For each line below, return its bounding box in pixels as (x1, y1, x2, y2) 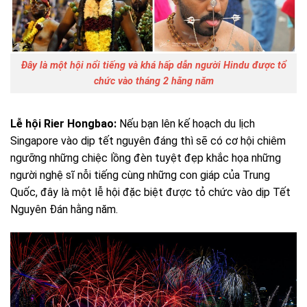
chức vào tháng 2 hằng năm (93, 75, 214, 88)
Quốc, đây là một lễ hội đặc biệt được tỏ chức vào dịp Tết (10, 185, 291, 199)
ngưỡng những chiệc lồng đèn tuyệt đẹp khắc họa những (10, 151, 281, 164)
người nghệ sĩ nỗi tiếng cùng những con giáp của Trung (10, 168, 270, 182)
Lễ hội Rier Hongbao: (10, 116, 116, 130)
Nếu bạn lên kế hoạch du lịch (116, 116, 255, 130)
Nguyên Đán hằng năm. (10, 202, 118, 216)
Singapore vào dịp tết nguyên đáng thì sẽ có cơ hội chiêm (10, 134, 286, 147)
